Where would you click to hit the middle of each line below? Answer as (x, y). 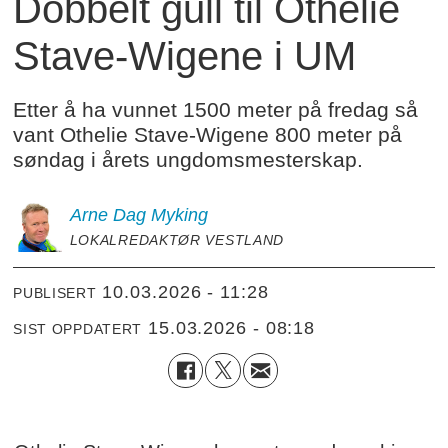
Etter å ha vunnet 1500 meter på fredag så (216, 109)
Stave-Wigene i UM (185, 56)
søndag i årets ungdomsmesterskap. (188, 159)
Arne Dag (107, 214)
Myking (179, 214)
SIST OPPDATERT (78, 329)
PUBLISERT (55, 293)
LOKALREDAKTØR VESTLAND (177, 239)
